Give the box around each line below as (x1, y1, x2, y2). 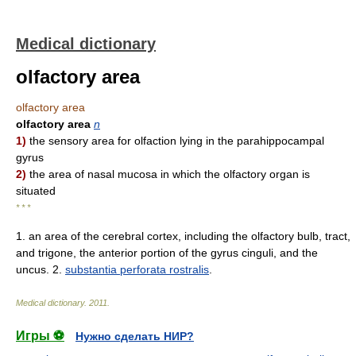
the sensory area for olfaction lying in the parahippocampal (26, 134, 324, 147)
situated (16, 184, 56, 197)
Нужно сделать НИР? (75, 330, 194, 342)
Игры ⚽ (16, 329, 64, 342)
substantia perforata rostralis (65, 263, 209, 276)
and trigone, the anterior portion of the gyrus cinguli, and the (16, 246, 318, 259)
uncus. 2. (16, 263, 65, 276)
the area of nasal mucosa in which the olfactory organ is (26, 168, 310, 180)
